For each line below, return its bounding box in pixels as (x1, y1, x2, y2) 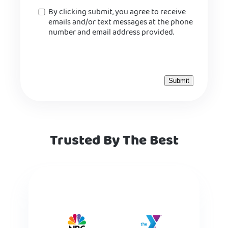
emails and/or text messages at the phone (48, 16, 193, 30)
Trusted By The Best (49, 130, 179, 153)
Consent (34, 5, 60, 17)
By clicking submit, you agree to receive (48, 6, 186, 19)
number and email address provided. (48, 26, 174, 40)
